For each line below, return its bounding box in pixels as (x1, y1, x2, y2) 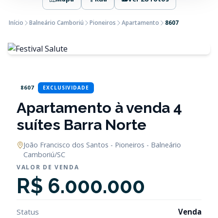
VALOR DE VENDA (17, 163, 79, 171)
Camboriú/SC (23, 150, 65, 159)
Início (9, 18, 23, 27)
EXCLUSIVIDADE (43, 84, 90, 91)
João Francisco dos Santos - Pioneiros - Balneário (23, 140, 181, 149)
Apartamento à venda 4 (17, 99, 182, 116)
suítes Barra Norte (17, 116, 146, 133)
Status (17, 207, 39, 217)
